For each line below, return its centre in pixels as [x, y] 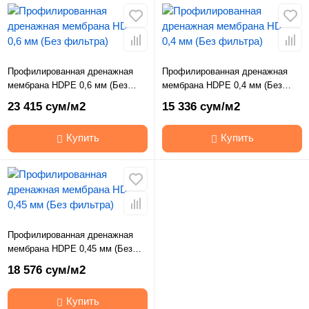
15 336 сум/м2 [201, 107]
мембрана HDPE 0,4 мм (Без [222, 85]
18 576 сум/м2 [47, 270]
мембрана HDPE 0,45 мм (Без [70, 249]
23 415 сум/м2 [47, 107]
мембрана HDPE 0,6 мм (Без [68, 85]
